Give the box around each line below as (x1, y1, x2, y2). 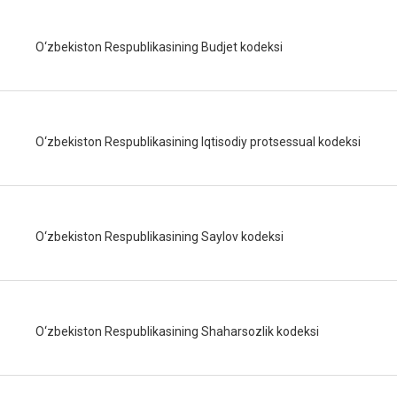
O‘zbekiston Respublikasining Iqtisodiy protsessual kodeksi (35, 135, 361, 149)
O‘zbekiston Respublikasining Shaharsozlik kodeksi (35, 324, 319, 339)
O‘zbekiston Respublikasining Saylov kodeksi (35, 230, 284, 244)
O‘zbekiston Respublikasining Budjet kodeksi (35, 40, 283, 54)
